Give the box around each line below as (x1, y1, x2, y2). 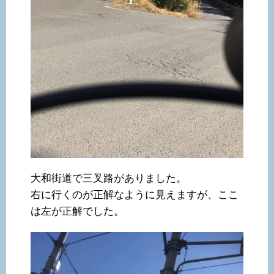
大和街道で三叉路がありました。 (31, 172, 187, 184)
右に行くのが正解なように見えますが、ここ (31, 188, 239, 201)
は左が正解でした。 (31, 205, 124, 217)
